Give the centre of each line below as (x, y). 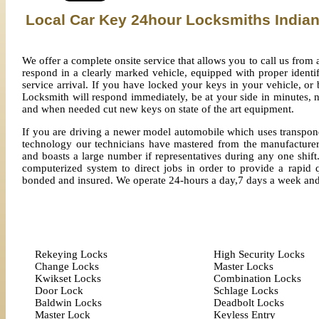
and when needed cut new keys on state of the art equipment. (158, 109)
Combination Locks (257, 278)
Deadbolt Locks (249, 303)
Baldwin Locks (68, 303)
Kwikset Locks (68, 278)
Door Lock (59, 291)
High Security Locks (259, 254)
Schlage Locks (246, 291)
